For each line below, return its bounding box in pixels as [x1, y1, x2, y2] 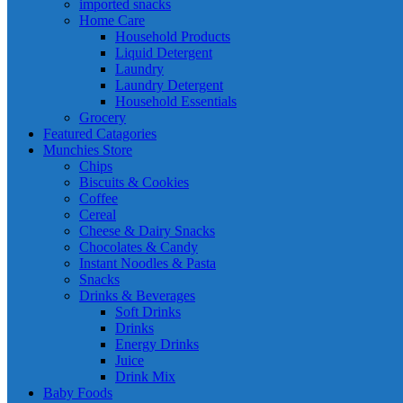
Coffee [79, 191, 118, 206]
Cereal [79, 207, 116, 222]
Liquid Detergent [115, 45, 212, 60]
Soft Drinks [115, 304, 181, 319]
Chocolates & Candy [79, 239, 198, 255]
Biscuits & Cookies [79, 175, 189, 190]
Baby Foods [43, 385, 112, 400]
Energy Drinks [115, 336, 199, 352]
